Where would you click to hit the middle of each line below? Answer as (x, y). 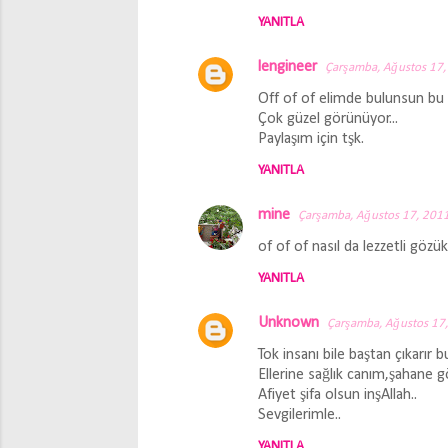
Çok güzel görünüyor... (328, 119)
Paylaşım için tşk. (311, 139)
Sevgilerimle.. (299, 415)
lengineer (287, 67)
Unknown (288, 323)
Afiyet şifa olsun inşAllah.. (337, 395)
